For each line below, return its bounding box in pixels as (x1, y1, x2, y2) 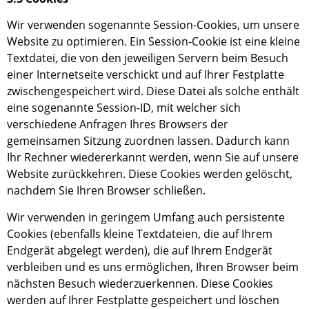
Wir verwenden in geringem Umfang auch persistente (7, 209, 285, 225)
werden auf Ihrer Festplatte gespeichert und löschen (7, 292, 279, 308)
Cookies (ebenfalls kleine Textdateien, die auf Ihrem (7, 226, 272, 241)
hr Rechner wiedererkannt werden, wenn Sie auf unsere (10, 150, 299, 166)
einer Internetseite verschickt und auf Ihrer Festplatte (7, 67, 284, 83)
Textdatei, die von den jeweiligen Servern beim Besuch (7, 50, 288, 66)
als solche (206, 83, 259, 99)
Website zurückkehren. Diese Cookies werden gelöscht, (7, 166, 292, 182)
